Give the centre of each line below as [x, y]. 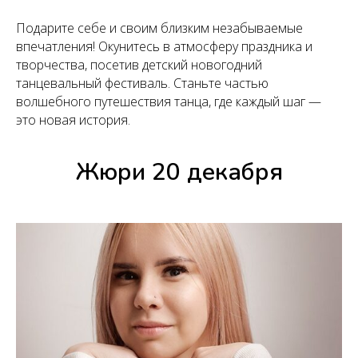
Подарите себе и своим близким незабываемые [159, 28]
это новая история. [73, 119]
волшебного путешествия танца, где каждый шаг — [169, 101]
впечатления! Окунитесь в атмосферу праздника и [164, 46]
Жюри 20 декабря [179, 172]
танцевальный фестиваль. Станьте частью [142, 83]
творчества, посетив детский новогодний [139, 64]
